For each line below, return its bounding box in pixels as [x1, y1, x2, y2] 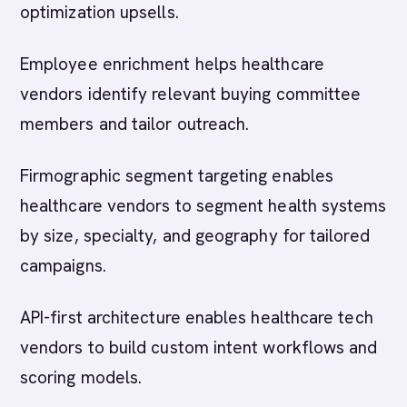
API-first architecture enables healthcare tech [20, 306, 373, 329]
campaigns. [20, 254, 106, 277]
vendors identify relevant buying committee [20, 83, 362, 105]
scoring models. [20, 366, 143, 389]
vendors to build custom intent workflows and [20, 336, 378, 359]
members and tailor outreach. [20, 113, 250, 135]
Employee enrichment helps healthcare [20, 53, 324, 75]
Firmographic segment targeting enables [20, 164, 334, 187]
